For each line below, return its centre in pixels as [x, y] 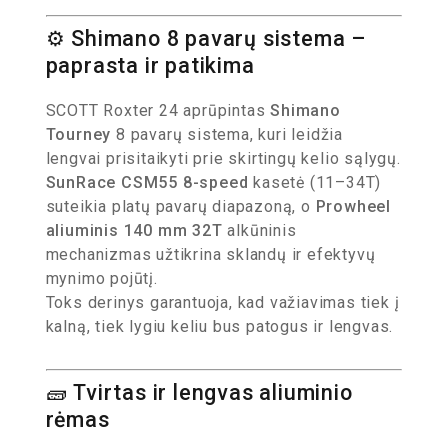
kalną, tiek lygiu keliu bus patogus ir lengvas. [219, 326]
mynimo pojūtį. [101, 278]
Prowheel [353, 206]
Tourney [78, 134]
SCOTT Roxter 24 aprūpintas [158, 110]
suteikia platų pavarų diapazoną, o [180, 206]
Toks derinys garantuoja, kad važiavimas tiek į [222, 302]
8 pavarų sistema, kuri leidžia [227, 134]
